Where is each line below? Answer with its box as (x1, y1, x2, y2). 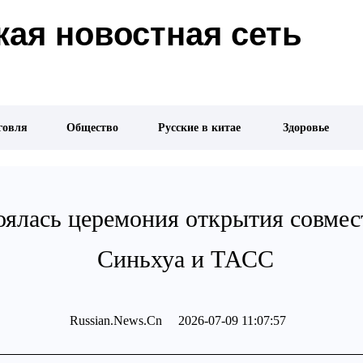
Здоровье (283, 122, 330, 134)
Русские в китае (157, 122, 244, 134)
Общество (66, 122, 119, 134)
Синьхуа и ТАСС (97, 246, 274, 272)
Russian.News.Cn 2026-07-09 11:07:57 (69, 314, 286, 327)
